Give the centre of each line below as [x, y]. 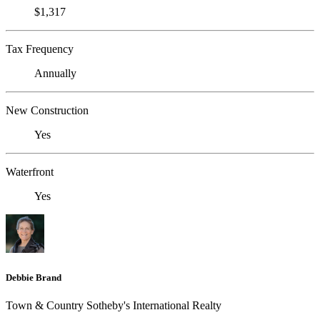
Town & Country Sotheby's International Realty [114, 305]
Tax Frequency [40, 49]
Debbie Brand [34, 277]
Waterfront [30, 172]
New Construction [47, 111]
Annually [55, 74]
